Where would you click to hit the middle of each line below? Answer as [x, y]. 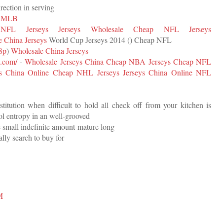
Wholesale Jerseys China [64, 61]
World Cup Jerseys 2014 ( [88, 39]
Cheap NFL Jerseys [172, 29]
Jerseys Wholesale [91, 29]
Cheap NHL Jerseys [86, 72]
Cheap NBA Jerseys [138, 61]
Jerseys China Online [157, 72]
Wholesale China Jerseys [50, 50]
